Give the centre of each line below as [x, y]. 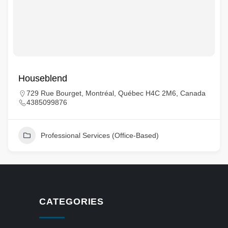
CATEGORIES [72, 202]
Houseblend [43, 78]
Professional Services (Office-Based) [100, 135]
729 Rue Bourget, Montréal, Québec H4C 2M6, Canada [116, 93]
